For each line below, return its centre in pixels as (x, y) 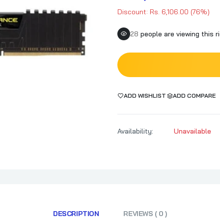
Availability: (135, 131)
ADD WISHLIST (145, 96)
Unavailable (192, 131)
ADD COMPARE (194, 96)
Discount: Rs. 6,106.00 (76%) (164, 12)
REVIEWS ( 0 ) (145, 214)
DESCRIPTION (76, 214)
